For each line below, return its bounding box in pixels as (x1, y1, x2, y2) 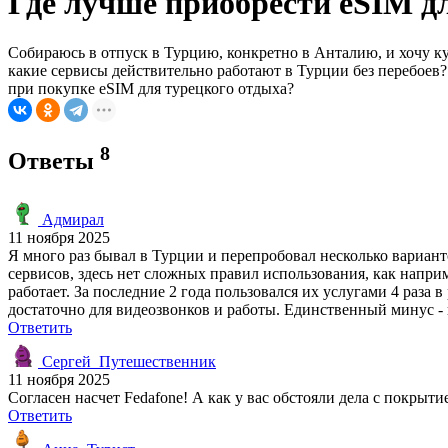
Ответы (8, 147, 100, 174)
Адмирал (38, 210, 104, 228)
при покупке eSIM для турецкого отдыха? (8, 79, 294, 97)
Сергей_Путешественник (38, 352, 216, 370)
